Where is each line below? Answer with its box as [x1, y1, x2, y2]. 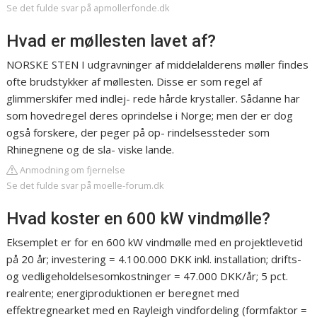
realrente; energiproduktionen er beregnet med [6, 286, 240, 301]
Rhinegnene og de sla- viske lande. [6, 142, 175, 157]
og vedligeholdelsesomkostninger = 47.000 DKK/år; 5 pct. [6, 269, 289, 284]
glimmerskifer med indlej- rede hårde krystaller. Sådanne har [6, 91, 301, 106]
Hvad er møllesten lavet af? [6, 31, 217, 52]
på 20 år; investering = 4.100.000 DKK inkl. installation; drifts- [6, 252, 302, 267]
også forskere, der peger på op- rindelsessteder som [6, 125, 270, 140]
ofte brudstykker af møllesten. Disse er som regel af [6, 74, 263, 89]
